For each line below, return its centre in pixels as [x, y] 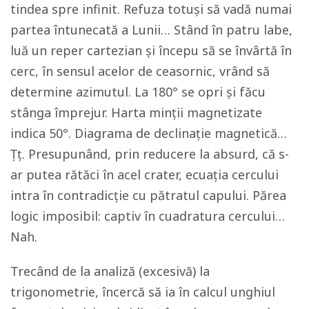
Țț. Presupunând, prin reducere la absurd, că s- [150, 153]
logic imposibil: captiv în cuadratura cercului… [148, 216]
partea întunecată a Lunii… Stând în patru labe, [151, 29]
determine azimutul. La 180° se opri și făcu [138, 91]
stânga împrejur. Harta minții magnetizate [136, 112]
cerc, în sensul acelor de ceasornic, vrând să [140, 71]
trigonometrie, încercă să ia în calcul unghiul [143, 291]
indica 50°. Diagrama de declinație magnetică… [149, 133]
